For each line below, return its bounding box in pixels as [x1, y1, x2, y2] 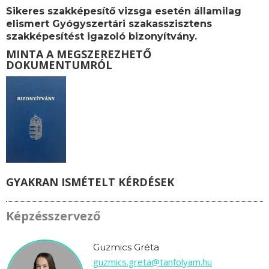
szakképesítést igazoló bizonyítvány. [6, 30, 197, 42]
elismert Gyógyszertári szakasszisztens [6, 17, 212, 29]
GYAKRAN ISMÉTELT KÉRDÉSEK [6, 174, 174, 189]
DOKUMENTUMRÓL [6, 57, 112, 72]
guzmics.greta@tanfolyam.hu [93, 255, 212, 268]
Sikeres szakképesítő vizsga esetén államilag [6, 5, 241, 17]
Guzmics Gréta [93, 241, 159, 253]
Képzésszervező [6, 207, 100, 224]
